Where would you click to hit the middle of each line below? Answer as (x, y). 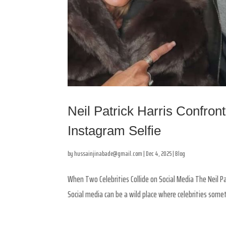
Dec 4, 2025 (159, 153)
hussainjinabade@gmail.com (108, 153)
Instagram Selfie (115, 130)
